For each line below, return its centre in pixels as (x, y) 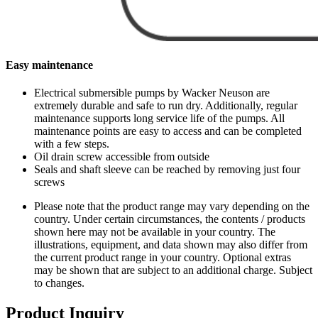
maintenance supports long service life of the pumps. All (159, 119)
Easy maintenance (49, 65)
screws (49, 182)
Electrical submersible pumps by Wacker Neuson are (152, 93)
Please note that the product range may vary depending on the (172, 207)
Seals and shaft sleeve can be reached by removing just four (167, 170)
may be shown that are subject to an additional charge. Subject (173, 270)
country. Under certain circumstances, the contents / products (170, 219)
